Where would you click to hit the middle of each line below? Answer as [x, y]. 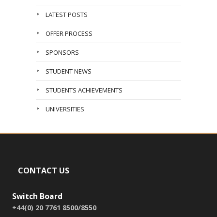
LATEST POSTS [67, 15]
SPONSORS [62, 52]
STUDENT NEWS [69, 71]
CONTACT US [44, 170]
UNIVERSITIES [65, 109]
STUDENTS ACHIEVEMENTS [84, 90]
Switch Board [37, 196]
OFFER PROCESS [69, 33]
